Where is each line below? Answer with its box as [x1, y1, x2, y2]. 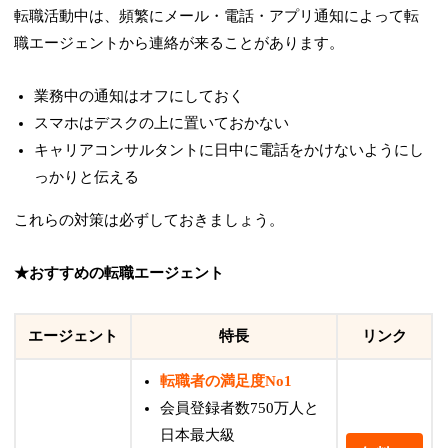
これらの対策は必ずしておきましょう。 [14, 212, 285, 229]
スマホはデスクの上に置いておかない [34, 115, 290, 132]
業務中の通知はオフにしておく [34, 88, 245, 105]
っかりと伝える [34, 169, 140, 186]
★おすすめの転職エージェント [14, 265, 225, 282]
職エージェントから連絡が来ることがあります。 [14, 35, 345, 52]
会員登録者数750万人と [160, 400, 320, 417]
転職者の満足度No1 [160, 373, 293, 390]
